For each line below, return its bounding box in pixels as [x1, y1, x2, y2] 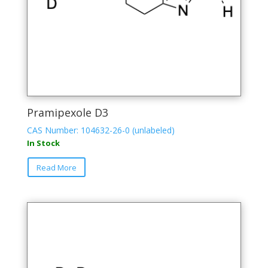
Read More [36, 162, 77, 173]
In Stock [26, 137, 60, 148]
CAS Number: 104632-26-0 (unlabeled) [26, 124, 175, 136]
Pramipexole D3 [26, 105, 108, 120]
